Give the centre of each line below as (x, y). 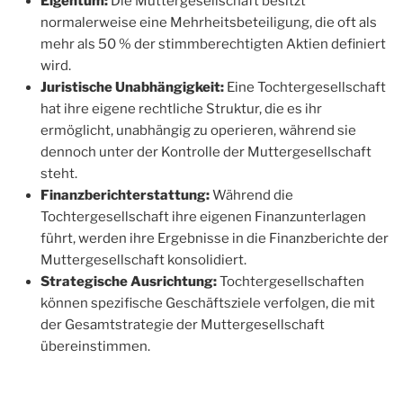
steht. (59, 173)
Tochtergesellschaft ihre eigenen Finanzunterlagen (203, 216)
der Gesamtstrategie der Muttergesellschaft (183, 324)
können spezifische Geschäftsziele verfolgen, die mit (208, 303)
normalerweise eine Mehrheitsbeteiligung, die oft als (209, 22)
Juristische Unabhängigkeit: (132, 87)
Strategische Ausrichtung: (129, 281)
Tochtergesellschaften (291, 281)
